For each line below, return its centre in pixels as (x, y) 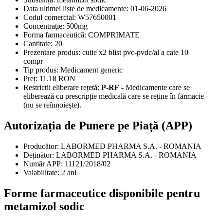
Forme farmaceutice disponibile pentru (102, 193)
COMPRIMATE (113, 35)
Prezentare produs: (52, 53)
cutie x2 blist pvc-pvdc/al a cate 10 (134, 53)
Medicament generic (91, 70)
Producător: (41, 146)
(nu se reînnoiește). (52, 105)
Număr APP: (43, 163)
